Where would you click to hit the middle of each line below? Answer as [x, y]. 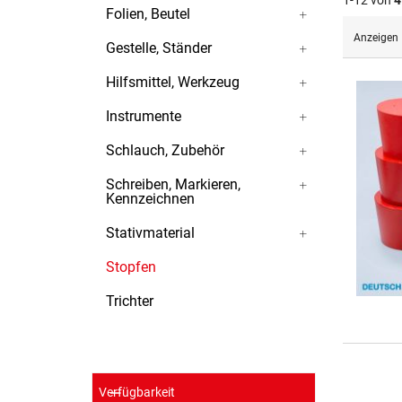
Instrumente [144, 116]
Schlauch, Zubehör [165, 150]
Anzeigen [376, 38]
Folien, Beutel [148, 14]
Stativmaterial [150, 233]
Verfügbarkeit [137, 392]
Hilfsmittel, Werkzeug [173, 82]
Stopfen [131, 267]
